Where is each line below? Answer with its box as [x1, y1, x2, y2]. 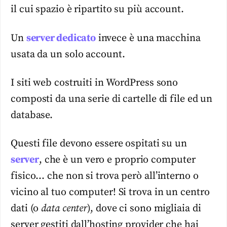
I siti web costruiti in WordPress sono [11, 77, 178, 90]
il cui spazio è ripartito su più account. [11, 3, 184, 16]
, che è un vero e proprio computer [39, 154, 196, 167]
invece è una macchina [95, 31, 201, 45]
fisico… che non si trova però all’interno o [11, 170, 199, 183]
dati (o [11, 202, 42, 215]
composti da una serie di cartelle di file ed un [11, 93, 213, 106]
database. [11, 109, 53, 122]
